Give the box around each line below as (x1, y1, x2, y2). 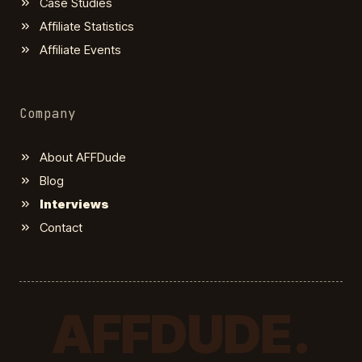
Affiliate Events (40, 41, 121, 57)
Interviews (40, 196, 109, 212)
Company (19, 104, 76, 122)
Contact (40, 219, 82, 235)
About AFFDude (40, 149, 126, 165)
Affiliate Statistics (40, 18, 134, 34)
